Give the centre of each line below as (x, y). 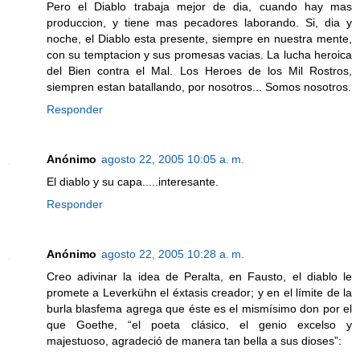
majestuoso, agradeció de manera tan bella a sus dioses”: (194, 341)
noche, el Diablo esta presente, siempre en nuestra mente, (199, 39)
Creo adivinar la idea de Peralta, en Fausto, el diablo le (199, 277)
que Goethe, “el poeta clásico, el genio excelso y (199, 325)
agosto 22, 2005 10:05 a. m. (173, 160)
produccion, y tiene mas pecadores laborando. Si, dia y (199, 23)
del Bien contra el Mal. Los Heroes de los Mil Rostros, (199, 71)
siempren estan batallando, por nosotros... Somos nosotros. (199, 87)
